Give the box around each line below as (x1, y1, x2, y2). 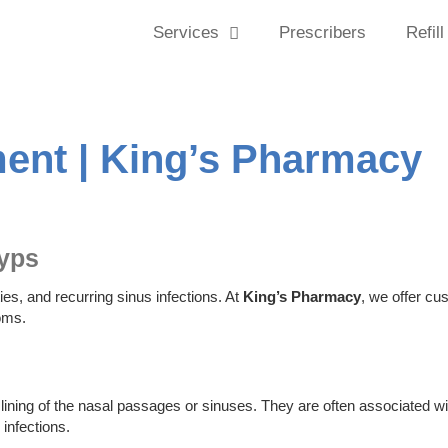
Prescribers (279, 23, 367, 42)
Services (153, 23, 220, 42)
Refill (406, 23, 445, 42)
